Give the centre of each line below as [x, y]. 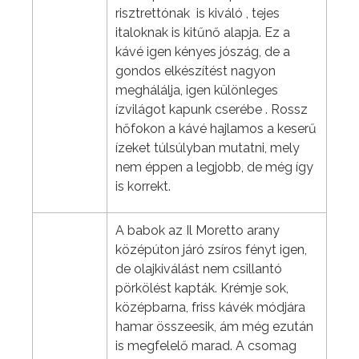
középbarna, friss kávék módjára [210, 308]
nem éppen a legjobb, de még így [214, 167]
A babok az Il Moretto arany [198, 231]
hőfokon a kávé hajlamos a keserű [216, 129]
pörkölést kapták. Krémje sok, [202, 288]
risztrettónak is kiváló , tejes [198, 14]
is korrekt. [143, 187]
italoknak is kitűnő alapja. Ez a [203, 33]
